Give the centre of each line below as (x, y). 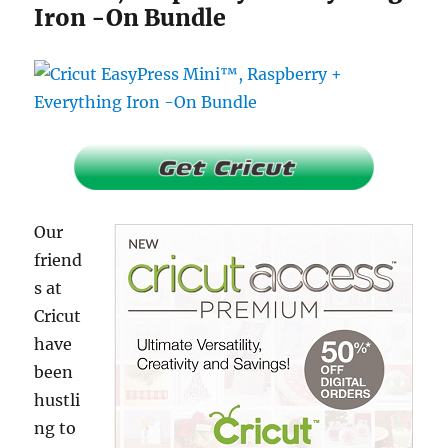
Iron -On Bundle (130, 17)
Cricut (58, 316)
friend (58, 260)
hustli (57, 400)
